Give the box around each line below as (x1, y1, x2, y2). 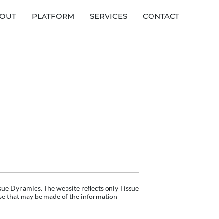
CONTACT (143, 11, 180, 21)
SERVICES (90, 11, 128, 21)
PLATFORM (32, 11, 75, 21)
